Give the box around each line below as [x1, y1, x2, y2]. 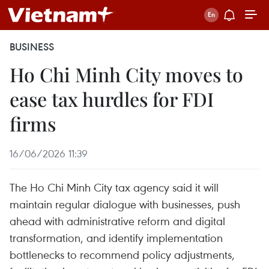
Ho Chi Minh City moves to [10, 61, 243, 87]
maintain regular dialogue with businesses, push [10, 196, 240, 211]
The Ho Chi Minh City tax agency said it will [10, 180, 219, 195]
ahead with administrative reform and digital [10, 213, 225, 228]
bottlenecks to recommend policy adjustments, [10, 247, 235, 262]
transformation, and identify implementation [10, 230, 223, 245]
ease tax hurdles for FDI [10, 86, 214, 112]
